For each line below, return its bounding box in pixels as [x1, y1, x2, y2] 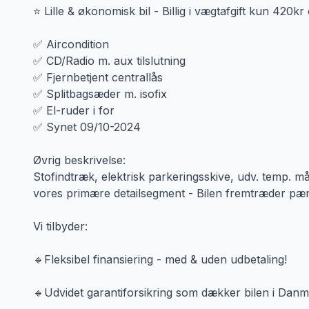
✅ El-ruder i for [33, 103, 114, 117]
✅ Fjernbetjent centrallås [33, 70, 163, 84]
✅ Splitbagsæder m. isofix [33, 87, 167, 101]
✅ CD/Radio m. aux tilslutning [33, 54, 186, 68]
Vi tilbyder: [33, 219, 88, 233]
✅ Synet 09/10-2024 [33, 120, 141, 134]
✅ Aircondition [33, 37, 109, 51]
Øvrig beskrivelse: [33, 153, 126, 167]
